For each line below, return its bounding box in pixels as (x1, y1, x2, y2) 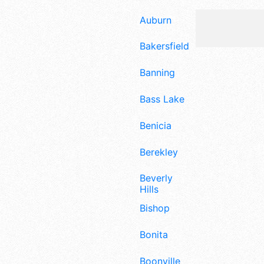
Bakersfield (140, 40, 189, 52)
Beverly (140, 172, 173, 184)
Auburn (140, 14, 171, 26)
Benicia (140, 119, 171, 131)
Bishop (140, 202, 170, 214)
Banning (140, 67, 175, 79)
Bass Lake (140, 93, 184, 105)
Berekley (140, 146, 178, 158)
